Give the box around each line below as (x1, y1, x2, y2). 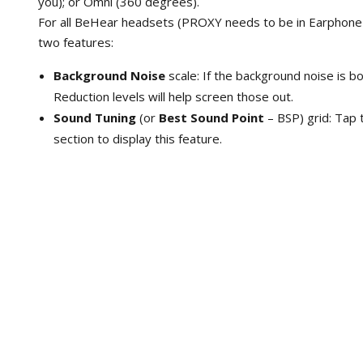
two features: (38, 33, 113, 50)
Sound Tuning (53, 109, 136, 126)
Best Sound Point (158, 109, 264, 126)
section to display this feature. (53, 130, 222, 147)
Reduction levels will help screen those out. (53, 88, 293, 105)
